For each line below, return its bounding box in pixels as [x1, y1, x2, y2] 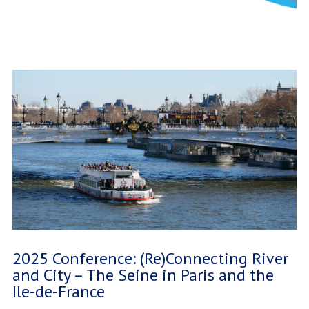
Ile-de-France [12, 281, 105, 303]
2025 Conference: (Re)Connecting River [12, 248, 288, 270]
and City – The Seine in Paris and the [12, 264, 274, 286]
